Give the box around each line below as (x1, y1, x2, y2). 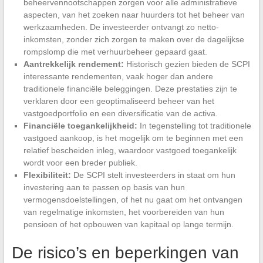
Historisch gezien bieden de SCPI (123, 59, 250, 69)
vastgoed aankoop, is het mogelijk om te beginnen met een (23, 133, 243, 143)
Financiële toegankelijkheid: (23, 120, 137, 130)
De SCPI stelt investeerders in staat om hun (70, 170, 235, 180)
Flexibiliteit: (23, 170, 71, 180)
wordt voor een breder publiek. (23, 157, 137, 167)
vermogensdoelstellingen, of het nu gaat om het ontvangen (23, 194, 242, 204)
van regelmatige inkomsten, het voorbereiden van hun (23, 207, 224, 217)
